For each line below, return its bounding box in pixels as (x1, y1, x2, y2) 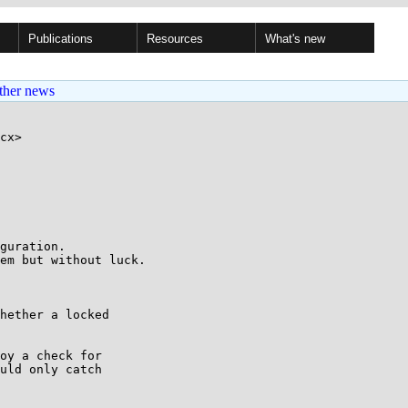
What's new (265, 32, 325, 46)
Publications (28, 32, 93, 46)
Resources (147, 32, 203, 46)
